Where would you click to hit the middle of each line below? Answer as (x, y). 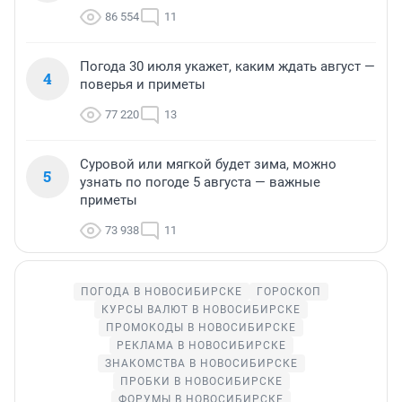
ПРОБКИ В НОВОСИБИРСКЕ (201, 381)
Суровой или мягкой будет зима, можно (208, 164)
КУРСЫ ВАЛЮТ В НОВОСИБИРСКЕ (201, 309)
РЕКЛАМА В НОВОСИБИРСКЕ (201, 345)
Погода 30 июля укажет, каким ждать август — (227, 66)
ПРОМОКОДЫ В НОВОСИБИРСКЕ (201, 327)
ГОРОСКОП (289, 291)
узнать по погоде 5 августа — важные (200, 182)
